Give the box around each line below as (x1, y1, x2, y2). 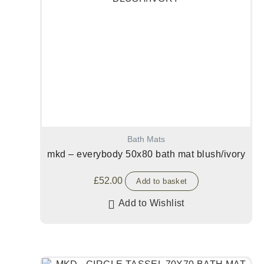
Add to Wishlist (118, 198, 184, 209)
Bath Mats (127, 134, 165, 144)
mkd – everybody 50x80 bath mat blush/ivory (47, 149, 245, 160)
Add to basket (136, 177, 187, 186)
